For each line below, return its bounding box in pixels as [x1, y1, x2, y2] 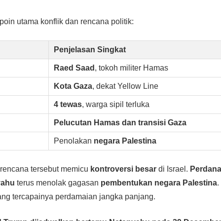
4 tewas [53, 100, 82, 109]
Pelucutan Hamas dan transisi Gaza [53, 118, 186, 127]
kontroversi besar [90, 164, 157, 173]
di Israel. [156, 164, 190, 173]
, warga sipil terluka [81, 100, 149, 109]
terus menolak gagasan [15, 178, 101, 187]
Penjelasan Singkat [53, 45, 126, 54]
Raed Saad [53, 63, 95, 72]
